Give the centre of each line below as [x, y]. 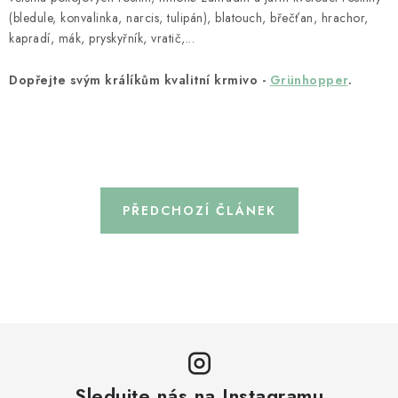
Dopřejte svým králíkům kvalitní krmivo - [139, 80]
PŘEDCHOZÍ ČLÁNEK [199, 211]
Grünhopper [309, 80]
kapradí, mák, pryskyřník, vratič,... [102, 38]
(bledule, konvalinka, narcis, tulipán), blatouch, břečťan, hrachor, [189, 18]
